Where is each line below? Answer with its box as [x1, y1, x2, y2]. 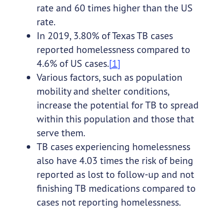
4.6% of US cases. [36, 57, 109, 70]
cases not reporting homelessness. [36, 196, 181, 209]
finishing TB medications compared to [36, 182, 196, 195]
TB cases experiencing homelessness [36, 140, 190, 153]
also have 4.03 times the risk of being [36, 154, 193, 167]
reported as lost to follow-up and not [36, 168, 194, 181]
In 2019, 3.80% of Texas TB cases [36, 29, 173, 42]
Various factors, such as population [36, 71, 182, 84]
